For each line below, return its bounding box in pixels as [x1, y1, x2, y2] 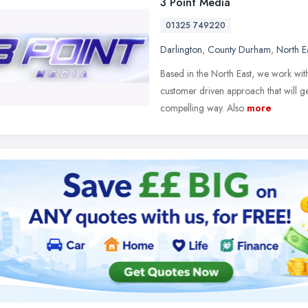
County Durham [208, 43, 271, 56]
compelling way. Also [160, 101, 244, 115]
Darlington [160, 43, 202, 56]
